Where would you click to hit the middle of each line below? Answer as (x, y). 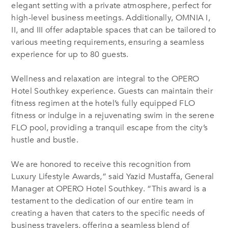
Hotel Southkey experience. (65, 91)
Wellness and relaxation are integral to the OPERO (105, 79)
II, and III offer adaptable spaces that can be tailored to (113, 30)
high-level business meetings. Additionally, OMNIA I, (111, 18)
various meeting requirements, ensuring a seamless (108, 42)
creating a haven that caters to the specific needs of (108, 213)
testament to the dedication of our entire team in (103, 201)
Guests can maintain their (165, 91)
